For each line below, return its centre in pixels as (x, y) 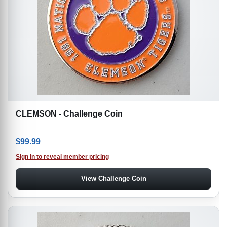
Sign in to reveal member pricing (62, 157)
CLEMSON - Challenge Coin (69, 113)
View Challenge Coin (113, 179)
